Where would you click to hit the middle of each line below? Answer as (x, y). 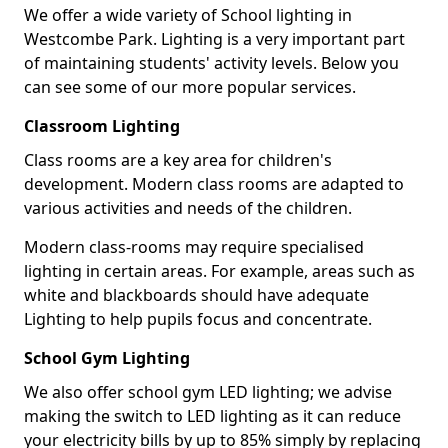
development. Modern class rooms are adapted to (214, 183)
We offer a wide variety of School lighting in (188, 14)
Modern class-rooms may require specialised (194, 246)
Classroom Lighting (102, 125)
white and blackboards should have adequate (196, 294)
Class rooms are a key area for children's (178, 159)
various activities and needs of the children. (188, 207)
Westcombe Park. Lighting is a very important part (214, 38)
